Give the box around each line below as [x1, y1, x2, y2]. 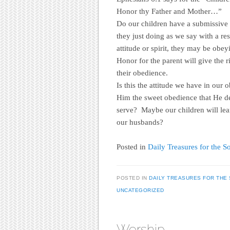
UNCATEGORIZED [117, 187, 164, 194]
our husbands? [117, 118, 163, 126]
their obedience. [117, 68, 168, 77]
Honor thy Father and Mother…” [117, 7, 222, 15]
